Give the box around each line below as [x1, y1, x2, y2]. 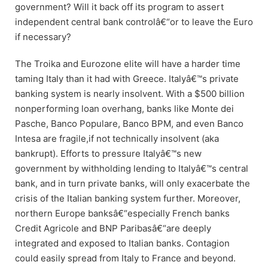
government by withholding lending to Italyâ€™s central [15, 162, 248, 174]
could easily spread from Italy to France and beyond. [15, 252, 236, 264]
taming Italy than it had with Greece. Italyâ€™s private [15, 72, 239, 84]
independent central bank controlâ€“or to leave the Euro [15, 16, 253, 28]
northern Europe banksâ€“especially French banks [15, 207, 230, 219]
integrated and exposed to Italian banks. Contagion [15, 237, 230, 249]
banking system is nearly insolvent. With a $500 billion [15, 87, 245, 99]
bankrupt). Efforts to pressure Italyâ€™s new [15, 147, 202, 159]
